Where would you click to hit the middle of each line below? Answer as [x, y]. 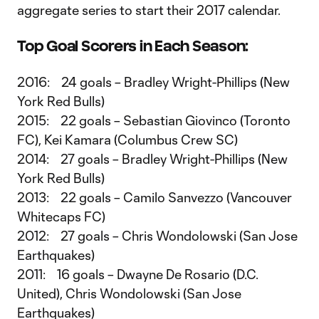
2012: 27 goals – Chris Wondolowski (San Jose [157, 236]
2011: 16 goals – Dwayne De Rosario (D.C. [138, 274]
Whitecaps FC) [61, 216]
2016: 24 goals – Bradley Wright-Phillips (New [153, 82]
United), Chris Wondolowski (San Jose [129, 293]
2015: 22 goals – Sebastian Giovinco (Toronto [154, 120]
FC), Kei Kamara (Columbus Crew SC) [127, 140]
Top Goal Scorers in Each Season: [133, 46]
